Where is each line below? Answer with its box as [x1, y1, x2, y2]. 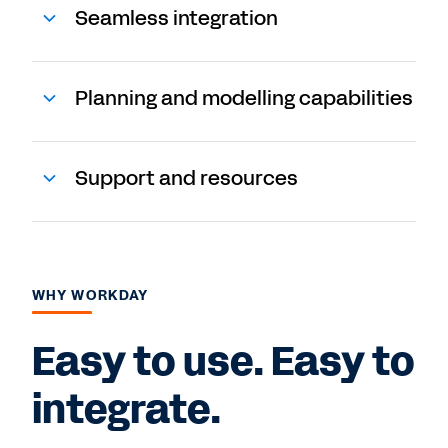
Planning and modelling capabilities [75, 84, 413, 112]
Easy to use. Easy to [32, 334, 415, 390]
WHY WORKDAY [32, 286, 149, 305]
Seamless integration [75, 4, 278, 32]
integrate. [32, 382, 221, 438]
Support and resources [75, 164, 298, 192]
